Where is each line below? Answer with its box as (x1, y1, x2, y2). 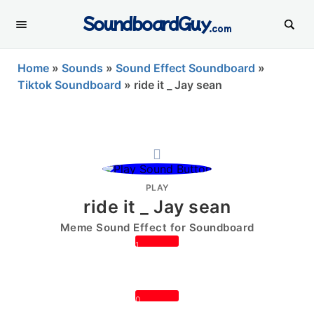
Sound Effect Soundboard (116, 61, 255, 75)
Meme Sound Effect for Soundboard (60, 221, 254, 234)
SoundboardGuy (82, 11, 211, 34)
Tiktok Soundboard (18, 78, 121, 92)
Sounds (62, 61, 103, 75)
